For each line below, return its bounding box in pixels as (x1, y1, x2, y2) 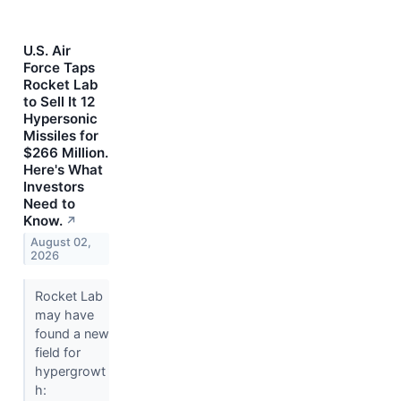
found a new (34, 326, 109, 342)
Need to (23, 195, 75, 213)
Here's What (23, 161, 103, 179)
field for (34, 345, 81, 361)
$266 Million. (23, 144, 108, 162)
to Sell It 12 (23, 93, 95, 111)
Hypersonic (23, 110, 98, 128)
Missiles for (23, 127, 98, 145)
